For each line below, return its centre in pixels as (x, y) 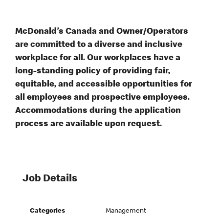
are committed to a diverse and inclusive (99, 45)
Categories (48, 211)
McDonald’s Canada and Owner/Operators (102, 32)
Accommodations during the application (98, 111)
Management (126, 211)
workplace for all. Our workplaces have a (98, 58)
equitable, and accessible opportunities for (104, 85)
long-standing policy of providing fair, (93, 72)
